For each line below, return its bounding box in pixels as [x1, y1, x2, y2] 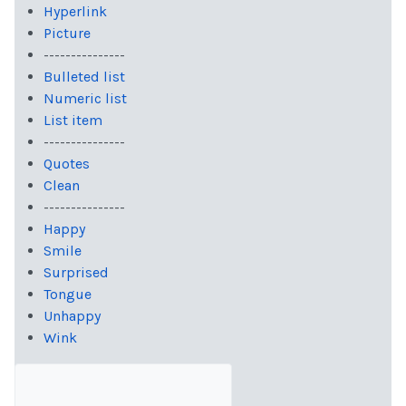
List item [43, 111, 102, 130]
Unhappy [43, 307, 101, 325]
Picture [43, 24, 91, 43]
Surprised [43, 264, 109, 282]
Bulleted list [43, 68, 125, 86]
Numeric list [43, 90, 127, 108]
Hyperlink [43, 3, 107, 21]
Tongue [43, 285, 92, 304]
